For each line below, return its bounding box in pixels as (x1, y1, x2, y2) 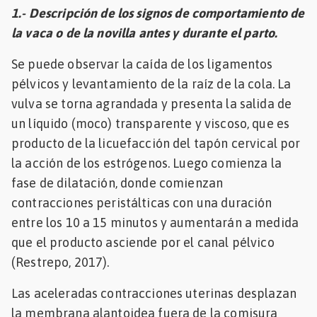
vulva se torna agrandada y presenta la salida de (11, 96, 292, 111)
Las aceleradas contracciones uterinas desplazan (11, 285, 297, 301)
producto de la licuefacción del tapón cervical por (11, 135, 301, 151)
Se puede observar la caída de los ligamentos (11, 56, 273, 71)
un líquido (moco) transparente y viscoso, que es (11, 115, 290, 131)
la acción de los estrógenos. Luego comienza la (11, 155, 282, 171)
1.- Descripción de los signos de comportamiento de (11, 5, 305, 21)
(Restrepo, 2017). (11, 254, 110, 270)
